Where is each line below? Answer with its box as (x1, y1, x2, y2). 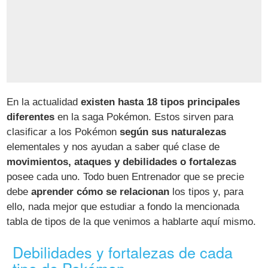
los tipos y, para (169, 186, 244, 198)
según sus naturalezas (120, 126, 227, 138)
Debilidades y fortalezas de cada (13, 241, 233, 263)
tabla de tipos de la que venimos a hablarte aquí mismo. (7, 216, 257, 228)
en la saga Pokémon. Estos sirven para (54, 111, 234, 123)
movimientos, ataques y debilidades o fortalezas (7, 156, 237, 168)
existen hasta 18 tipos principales (81, 96, 240, 108)
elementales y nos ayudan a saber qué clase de (7, 141, 220, 153)
